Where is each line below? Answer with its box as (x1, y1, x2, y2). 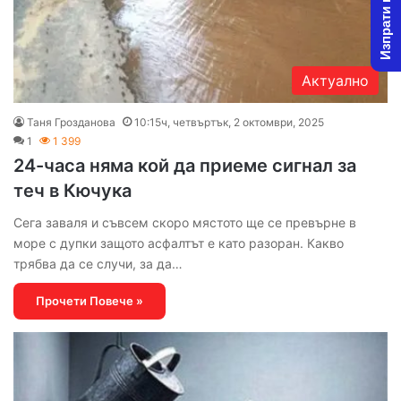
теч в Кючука (13, 179, 132, 201)
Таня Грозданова (27, 115, 115, 129)
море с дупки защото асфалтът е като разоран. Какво (13, 235, 344, 251)
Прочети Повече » (36, 293, 143, 308)
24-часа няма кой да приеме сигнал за (13, 154, 356, 176)
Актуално (302, 71, 369, 90)
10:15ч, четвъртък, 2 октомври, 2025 (134, 115, 324, 129)
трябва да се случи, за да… (13, 255, 183, 271)
